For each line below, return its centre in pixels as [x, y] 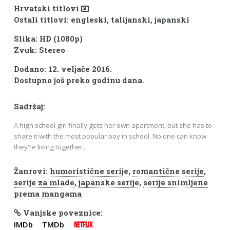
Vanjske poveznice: [62, 213]
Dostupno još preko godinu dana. [79, 80]
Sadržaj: [29, 106]
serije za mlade [44, 183]
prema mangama [47, 194]
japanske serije [109, 183]
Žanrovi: [32, 171]
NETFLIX [83, 225]
